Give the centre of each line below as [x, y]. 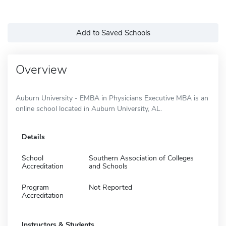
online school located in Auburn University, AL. [89, 108]
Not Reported [110, 187]
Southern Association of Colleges [141, 158]
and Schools [108, 166]
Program [35, 187]
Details [33, 137]
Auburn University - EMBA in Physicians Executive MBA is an [112, 98]
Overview [41, 69]
